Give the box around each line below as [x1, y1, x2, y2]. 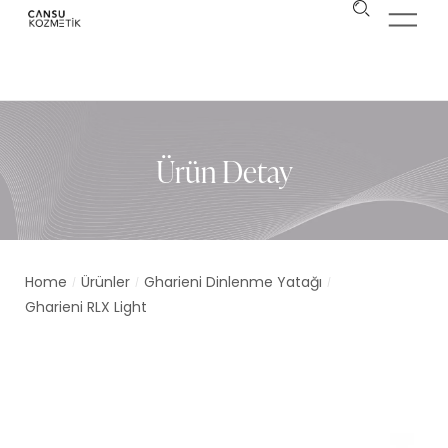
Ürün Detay [155, 149, 293, 192]
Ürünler [81, 272, 130, 292]
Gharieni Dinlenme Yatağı [144, 272, 322, 292]
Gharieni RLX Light [25, 297, 147, 317]
